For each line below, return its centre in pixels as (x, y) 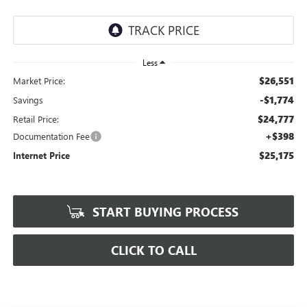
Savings (28, 99)
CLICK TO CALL (153, 250)
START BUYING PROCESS (164, 211)
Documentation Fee (51, 136)
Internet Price (41, 155)
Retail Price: (36, 119)
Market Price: (39, 80)
